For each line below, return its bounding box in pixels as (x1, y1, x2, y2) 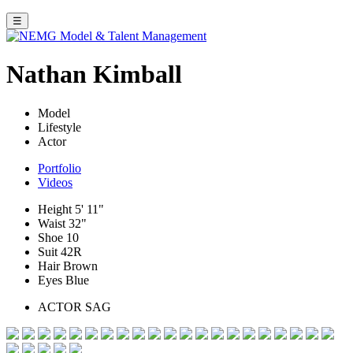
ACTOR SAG (38, 299, 111, 314)
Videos (38, 175, 72, 189)
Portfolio (38, 161, 81, 175)
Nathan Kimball (6, 60, 182, 89)
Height (38, 202, 72, 216)
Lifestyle (38, 120, 81, 134)
